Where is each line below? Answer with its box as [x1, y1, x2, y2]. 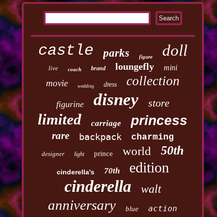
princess [131, 113, 188, 128]
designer [42, 150, 65, 158]
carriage [91, 119, 122, 128]
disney [93, 90, 139, 109]
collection [126, 74, 180, 89]
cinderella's [56, 168, 94, 176]
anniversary [48, 197, 116, 213]
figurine [56, 99, 84, 109]
